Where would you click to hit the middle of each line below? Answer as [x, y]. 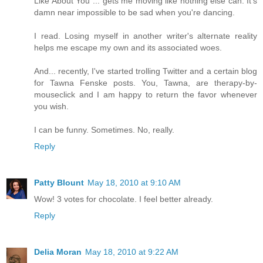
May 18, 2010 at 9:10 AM [134, 182]
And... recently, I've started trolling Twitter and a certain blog [146, 71]
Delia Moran [58, 252]
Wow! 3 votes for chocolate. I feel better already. [124, 199]
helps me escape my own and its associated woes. [128, 47]
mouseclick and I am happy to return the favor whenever [146, 94]
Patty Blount [59, 182]
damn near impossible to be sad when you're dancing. [134, 12]
